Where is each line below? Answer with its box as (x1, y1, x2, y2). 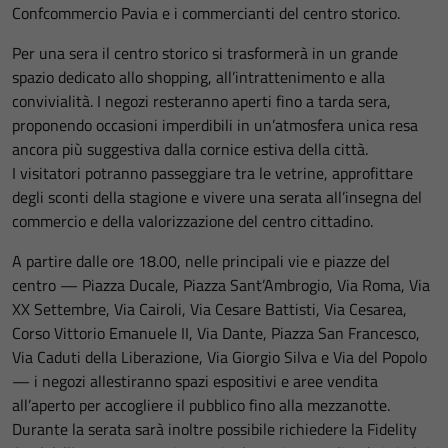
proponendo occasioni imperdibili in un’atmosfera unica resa (12, 113, 418, 138)
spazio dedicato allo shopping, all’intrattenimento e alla (12, 65, 385, 90)
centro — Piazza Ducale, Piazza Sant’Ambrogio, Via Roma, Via (12, 273, 430, 298)
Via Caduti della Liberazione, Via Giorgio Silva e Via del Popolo (12, 345, 427, 370)
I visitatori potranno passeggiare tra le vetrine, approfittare (12, 161, 413, 186)
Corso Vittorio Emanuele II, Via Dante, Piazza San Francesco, (12, 321, 420, 346)
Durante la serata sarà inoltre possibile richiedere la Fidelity (12, 417, 417, 442)
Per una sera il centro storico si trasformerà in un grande (12, 41, 398, 66)
